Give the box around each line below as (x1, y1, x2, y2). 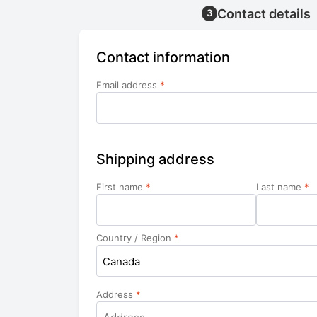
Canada (103, 255, 140, 269)
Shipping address (96, 151, 214, 168)
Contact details (217, 6, 311, 22)
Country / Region (96, 232, 174, 244)
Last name (256, 181, 304, 193)
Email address (96, 79, 160, 91)
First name (96, 181, 146, 193)
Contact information (96, 49, 230, 67)
